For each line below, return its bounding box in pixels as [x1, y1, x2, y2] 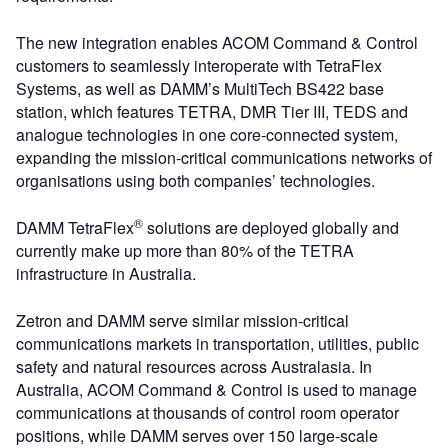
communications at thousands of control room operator [16, 401, 399, 424]
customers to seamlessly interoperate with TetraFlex [16, 54, 382, 77]
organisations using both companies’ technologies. [16, 169, 375, 192]
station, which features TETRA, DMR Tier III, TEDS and [16, 100, 408, 123]
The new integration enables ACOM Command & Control [16, 31, 418, 54]
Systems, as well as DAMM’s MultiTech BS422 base [16, 77, 384, 100]
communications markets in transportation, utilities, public [16, 332, 419, 355]
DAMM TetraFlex [16, 216, 134, 239]
